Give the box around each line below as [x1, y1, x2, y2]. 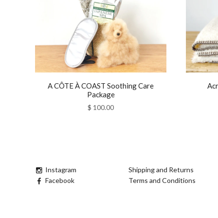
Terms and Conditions [128, 176, 196, 184]
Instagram [45, 165, 76, 174]
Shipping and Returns [128, 165, 194, 174]
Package [87, 90, 115, 99]
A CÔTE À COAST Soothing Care [48, 81, 154, 90]
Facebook [45, 176, 74, 184]
